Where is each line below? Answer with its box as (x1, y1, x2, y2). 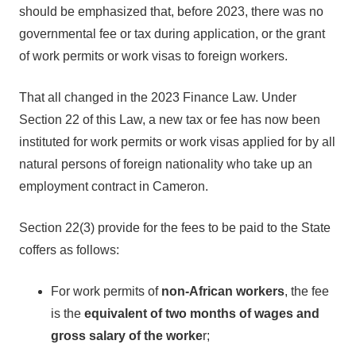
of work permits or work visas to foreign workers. (19, 49, 288, 63)
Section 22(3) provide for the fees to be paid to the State (19, 221, 331, 234)
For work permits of (51, 284, 161, 298)
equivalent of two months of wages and (84, 307, 319, 320)
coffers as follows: (19, 243, 119, 257)
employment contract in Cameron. (19, 180, 208, 193)
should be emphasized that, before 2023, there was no (19, 5, 323, 18)
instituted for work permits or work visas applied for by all (19, 135, 335, 149)
